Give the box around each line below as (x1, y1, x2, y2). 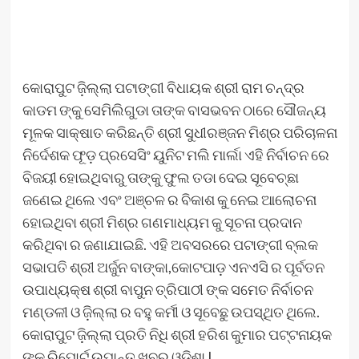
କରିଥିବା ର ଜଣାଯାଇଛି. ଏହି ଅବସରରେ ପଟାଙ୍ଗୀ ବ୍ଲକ (22, 235, 318, 253)
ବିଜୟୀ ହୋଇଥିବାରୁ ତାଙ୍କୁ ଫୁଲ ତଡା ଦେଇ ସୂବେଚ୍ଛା (22, 167, 299, 186)
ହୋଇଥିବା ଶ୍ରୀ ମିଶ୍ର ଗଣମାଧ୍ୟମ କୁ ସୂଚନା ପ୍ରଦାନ (22, 212, 302, 231)
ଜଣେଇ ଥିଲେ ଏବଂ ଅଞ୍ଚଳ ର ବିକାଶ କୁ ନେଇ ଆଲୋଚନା (22, 190, 317, 208)
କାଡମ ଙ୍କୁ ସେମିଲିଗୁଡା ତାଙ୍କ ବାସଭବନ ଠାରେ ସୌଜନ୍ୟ (22, 100, 326, 119)
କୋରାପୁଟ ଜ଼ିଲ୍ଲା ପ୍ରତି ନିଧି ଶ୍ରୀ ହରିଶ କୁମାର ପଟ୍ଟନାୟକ (22, 325, 332, 343)
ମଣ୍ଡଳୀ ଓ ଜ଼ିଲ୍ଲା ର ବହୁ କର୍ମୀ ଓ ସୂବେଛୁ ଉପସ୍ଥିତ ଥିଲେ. (22, 302, 320, 321)
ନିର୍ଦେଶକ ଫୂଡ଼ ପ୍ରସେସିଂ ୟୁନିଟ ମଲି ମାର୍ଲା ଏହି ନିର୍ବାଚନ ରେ (22, 145, 329, 163)
